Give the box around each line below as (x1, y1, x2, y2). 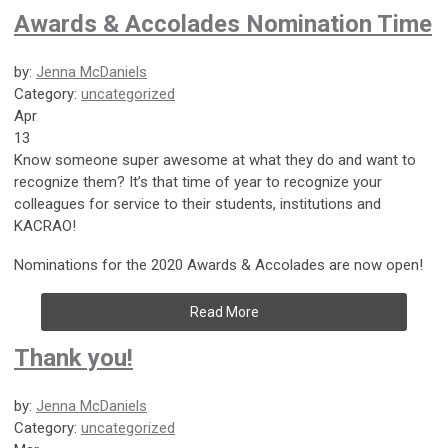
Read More (189, 303, 259, 320)
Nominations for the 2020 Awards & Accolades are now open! (14, 255, 423, 274)
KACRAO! (14, 216, 76, 235)
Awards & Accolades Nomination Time (14, 9, 432, 38)
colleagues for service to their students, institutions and (14, 194, 381, 213)
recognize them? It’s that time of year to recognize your (14, 172, 382, 191)
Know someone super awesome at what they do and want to (14, 150, 416, 169)
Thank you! (14, 343, 133, 372)
